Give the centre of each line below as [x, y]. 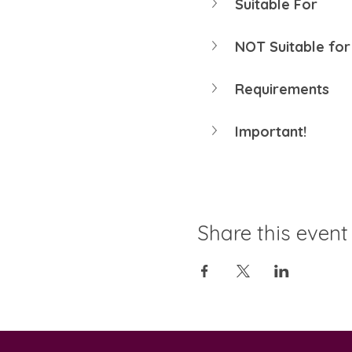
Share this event [272, 233]
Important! [270, 132]
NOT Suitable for [292, 47]
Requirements [282, 90]
